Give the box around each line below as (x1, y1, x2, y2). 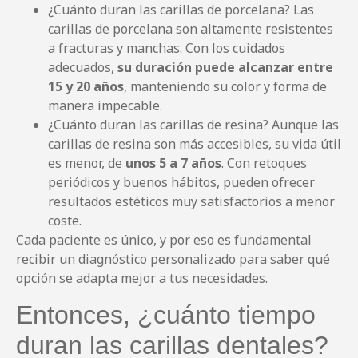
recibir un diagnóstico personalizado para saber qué (16, 250, 330, 268)
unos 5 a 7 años (125, 154, 221, 173)
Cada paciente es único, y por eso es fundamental (16, 231, 312, 249)
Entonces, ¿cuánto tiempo (16, 300, 316, 329)
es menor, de (48, 154, 125, 173)
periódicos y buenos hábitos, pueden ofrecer (48, 173, 315, 192)
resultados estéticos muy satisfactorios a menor (48, 193, 335, 211)
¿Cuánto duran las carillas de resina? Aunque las (48, 116, 339, 134)
